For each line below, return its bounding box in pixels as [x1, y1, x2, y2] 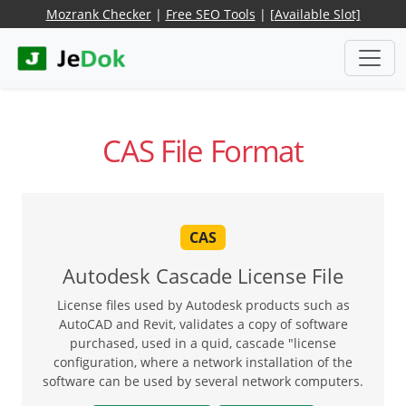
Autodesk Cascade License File [63, 262, 343, 289]
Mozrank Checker [45, 5, 151, 23]
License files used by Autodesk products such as [56, 295, 350, 314]
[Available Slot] [269, 5, 361, 23]
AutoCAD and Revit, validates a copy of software [58, 314, 348, 333]
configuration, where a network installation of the [53, 353, 353, 371]
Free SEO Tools [165, 5, 256, 23]
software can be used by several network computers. [43, 372, 363, 390]
